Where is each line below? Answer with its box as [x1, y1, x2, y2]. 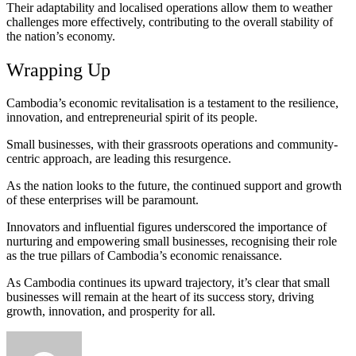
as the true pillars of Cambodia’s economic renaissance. [6, 249, 282, 263]
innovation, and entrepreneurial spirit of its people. [6, 110, 257, 125]
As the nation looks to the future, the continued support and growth [6, 179, 342, 193]
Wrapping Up [6, 59, 110, 80]
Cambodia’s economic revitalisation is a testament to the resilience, [6, 96, 339, 110]
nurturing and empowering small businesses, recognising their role [6, 234, 337, 249]
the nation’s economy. [6, 29, 115, 43]
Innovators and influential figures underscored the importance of [6, 220, 327, 234]
